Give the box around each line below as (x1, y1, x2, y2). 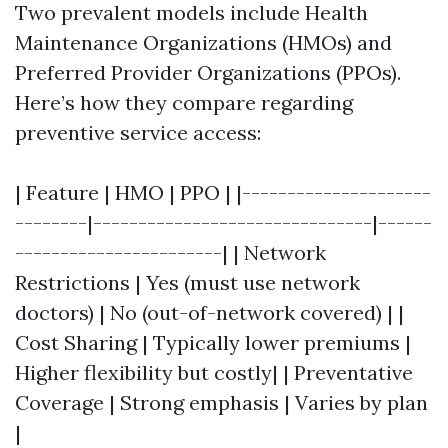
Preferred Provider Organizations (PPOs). (15, 60, 401, 85)
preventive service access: (15, 120, 261, 145)
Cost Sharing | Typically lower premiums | (15, 330, 411, 355)
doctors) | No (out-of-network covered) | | (15, 300, 404, 325)
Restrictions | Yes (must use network (15, 270, 360, 295)
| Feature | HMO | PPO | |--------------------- (15, 180, 431, 205)
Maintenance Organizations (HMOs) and (15, 30, 392, 55)
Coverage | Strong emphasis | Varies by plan (15, 390, 428, 415)
